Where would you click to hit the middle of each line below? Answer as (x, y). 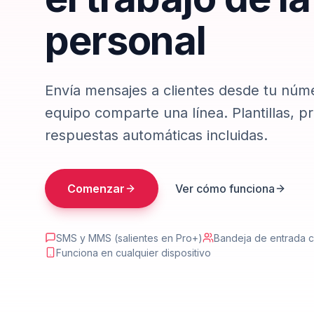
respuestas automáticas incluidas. (156, 135)
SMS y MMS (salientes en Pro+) (129, 238)
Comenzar (96, 188)
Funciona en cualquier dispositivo (134, 252)
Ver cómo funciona (225, 188)
